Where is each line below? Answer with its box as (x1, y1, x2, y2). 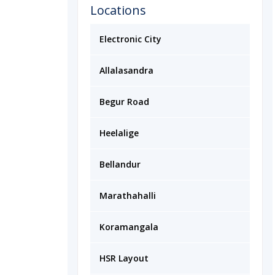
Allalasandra (99, 64, 153, 76)
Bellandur (99, 158, 141, 170)
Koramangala (99, 221, 158, 233)
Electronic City (99, 33, 161, 45)
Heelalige (99, 127, 139, 139)
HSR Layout (99, 252, 149, 264)
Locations (90, 2, 146, 18)
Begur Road (99, 96, 149, 107)
